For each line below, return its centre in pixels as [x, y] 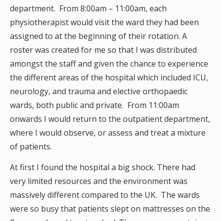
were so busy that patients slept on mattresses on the [110, 209]
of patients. [31, 147]
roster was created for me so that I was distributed [103, 50]
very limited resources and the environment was [99, 181]
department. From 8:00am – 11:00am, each [88, 8]
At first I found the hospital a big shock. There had [103, 167]
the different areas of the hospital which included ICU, [109, 77]
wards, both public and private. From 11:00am [94, 105]
